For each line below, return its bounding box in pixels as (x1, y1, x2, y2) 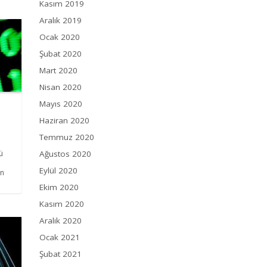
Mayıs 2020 (39, 98, 82, 110)
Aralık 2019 (39, 15, 82, 26)
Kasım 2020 (39, 198, 84, 210)
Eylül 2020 (39, 165, 77, 176)
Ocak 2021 (39, 232, 80, 243)
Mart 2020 (39, 65, 77, 76)
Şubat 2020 (39, 48, 82, 60)
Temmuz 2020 (39, 132, 94, 143)
